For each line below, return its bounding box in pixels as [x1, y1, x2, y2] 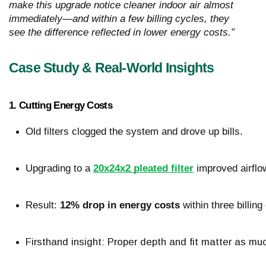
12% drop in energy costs [60, 199, 180, 211]
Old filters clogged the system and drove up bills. [26, 126, 243, 138]
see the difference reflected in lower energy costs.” [9, 27, 235, 39]
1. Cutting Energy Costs [9, 99, 112, 112]
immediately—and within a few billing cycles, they [9, 13, 229, 25]
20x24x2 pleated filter [93, 163, 194, 175]
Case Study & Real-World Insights [9, 60, 214, 76]
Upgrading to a [26, 163, 93, 175]
